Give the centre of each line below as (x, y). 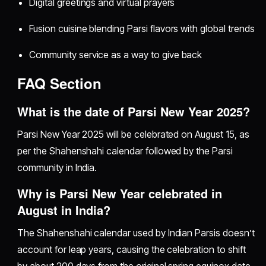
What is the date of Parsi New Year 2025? (134, 111)
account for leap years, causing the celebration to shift (132, 249)
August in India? (64, 210)
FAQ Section (60, 83)
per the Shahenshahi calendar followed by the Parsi (125, 151)
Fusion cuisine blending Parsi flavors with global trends (142, 28)
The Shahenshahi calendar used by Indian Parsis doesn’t (136, 232)
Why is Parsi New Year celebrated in (120, 193)
